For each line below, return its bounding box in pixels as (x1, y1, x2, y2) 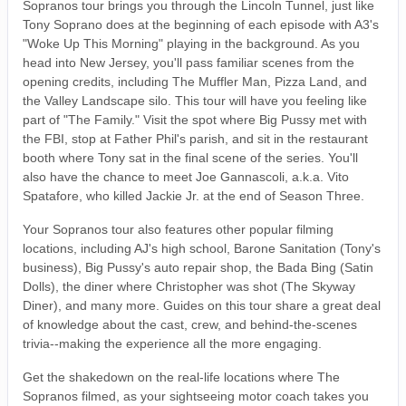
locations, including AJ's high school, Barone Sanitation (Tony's (23, 240, 381, 256)
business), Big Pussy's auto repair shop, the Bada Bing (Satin (23, 259, 373, 275)
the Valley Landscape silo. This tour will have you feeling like (23, 92, 367, 108)
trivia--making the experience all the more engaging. (23, 335, 322, 351)
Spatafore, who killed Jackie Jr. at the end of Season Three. (23, 188, 364, 203)
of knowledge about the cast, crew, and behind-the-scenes (23, 316, 357, 332)
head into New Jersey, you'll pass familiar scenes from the (23, 54, 354, 70)
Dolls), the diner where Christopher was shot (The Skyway (23, 278, 355, 294)
